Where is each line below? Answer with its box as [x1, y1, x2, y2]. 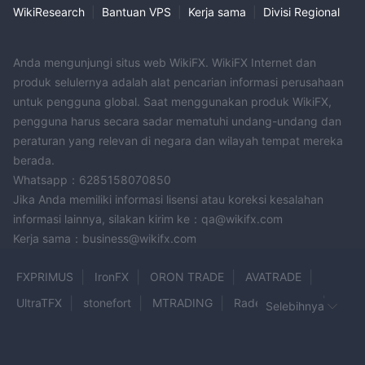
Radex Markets [234, 296, 314, 310]
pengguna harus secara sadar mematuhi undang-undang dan [13, 114, 341, 129]
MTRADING [152, 296, 213, 310]
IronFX [95, 270, 129, 284]
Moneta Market [165, 322, 245, 336]
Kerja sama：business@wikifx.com [13, 231, 196, 246]
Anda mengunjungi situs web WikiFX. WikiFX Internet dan [13, 55, 316, 70]
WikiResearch [13, 5, 85, 20]
